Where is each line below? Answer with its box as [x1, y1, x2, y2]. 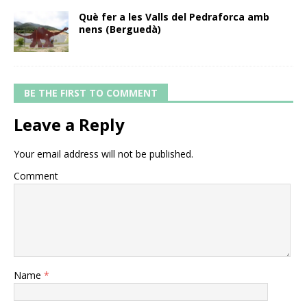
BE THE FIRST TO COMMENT [24, 86, 158, 100]
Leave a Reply [14, 113, 125, 136]
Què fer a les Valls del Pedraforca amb [79, 10, 269, 24]
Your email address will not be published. [14, 147, 193, 161]
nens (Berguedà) [79, 23, 161, 36]
